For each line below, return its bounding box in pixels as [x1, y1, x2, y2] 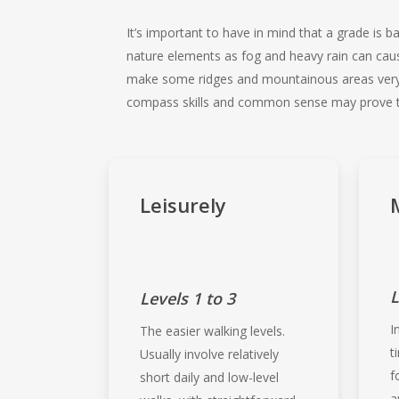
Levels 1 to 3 [140, 287, 236, 309]
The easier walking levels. [140, 322, 286, 339]
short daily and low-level [140, 368, 280, 386]
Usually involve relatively [140, 345, 280, 362]
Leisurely [140, 191, 227, 218]
